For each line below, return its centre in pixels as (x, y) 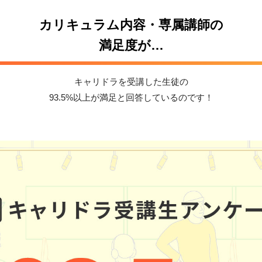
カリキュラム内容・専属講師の (131, 25)
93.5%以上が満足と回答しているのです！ (131, 98)
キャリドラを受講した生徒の (131, 82)
